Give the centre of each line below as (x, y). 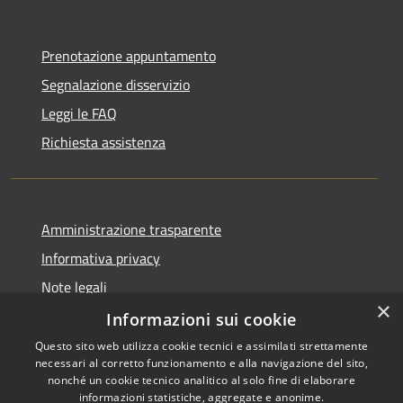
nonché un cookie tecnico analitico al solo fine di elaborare (201, 380)
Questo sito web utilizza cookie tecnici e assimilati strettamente (201, 346)
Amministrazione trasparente (131, 230)
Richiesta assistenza (103, 143)
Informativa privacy (101, 259)
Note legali (74, 287)
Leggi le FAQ (79, 114)
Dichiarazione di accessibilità (129, 316)
